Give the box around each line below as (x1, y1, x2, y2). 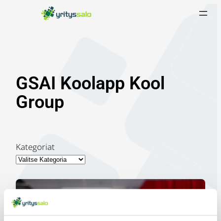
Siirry (3, 3, 23, 15)
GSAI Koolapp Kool (16, 73, 165, 94)
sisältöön (3, 15, 37, 27)
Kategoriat (16, 141, 55, 153)
